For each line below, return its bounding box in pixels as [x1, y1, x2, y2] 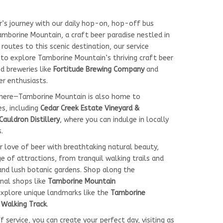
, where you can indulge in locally [60, 115, 169, 124]
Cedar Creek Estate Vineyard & [40, 104, 139, 112]
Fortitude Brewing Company [53, 65, 144, 74]
